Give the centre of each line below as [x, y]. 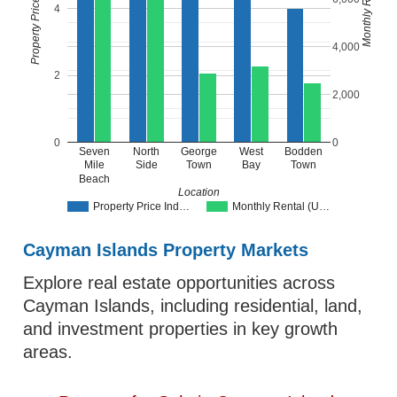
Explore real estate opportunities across [179, 283]
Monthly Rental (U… [281, 207]
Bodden [304, 151]
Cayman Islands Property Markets [166, 250]
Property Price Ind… [142, 207]
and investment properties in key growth [181, 329]
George [199, 151]
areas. [48, 352]
